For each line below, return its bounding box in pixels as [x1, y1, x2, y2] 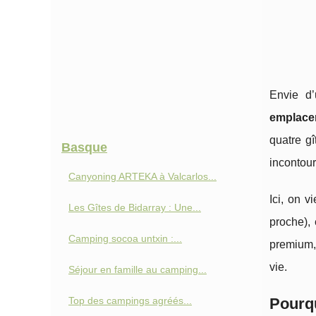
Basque [61, 140, 107, 154]
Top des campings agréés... [68, 295, 192, 306]
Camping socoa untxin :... [68, 233, 182, 244]
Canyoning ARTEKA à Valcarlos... [68, 171, 217, 182]
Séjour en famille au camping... [68, 264, 207, 275]
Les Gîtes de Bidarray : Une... [68, 202, 201, 213]
